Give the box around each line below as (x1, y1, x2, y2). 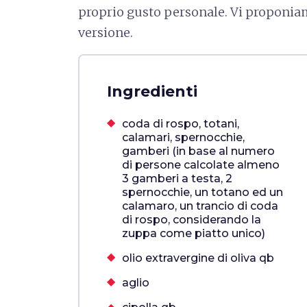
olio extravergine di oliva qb (122, 251, 277, 265)
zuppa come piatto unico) (122, 227, 265, 240)
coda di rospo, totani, (122, 117, 239, 130)
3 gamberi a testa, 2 (122, 172, 232, 185)
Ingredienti (107, 82, 197, 101)
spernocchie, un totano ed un (122, 186, 283, 199)
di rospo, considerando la (122, 213, 261, 226)
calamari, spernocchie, (122, 131, 245, 144)
